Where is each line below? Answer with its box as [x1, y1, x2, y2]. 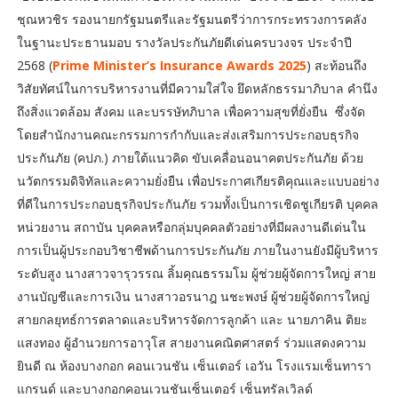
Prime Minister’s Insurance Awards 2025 [52, 56, 306, 74]
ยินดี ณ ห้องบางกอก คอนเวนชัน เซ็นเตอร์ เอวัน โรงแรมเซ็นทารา [16, 356, 371, 374]
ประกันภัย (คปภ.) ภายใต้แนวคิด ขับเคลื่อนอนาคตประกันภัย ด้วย [16, 148, 363, 166]
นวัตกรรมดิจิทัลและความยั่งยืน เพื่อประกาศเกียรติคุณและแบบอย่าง [16, 171, 379, 189]
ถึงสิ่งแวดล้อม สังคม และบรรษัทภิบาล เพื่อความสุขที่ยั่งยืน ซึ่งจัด [16, 102, 365, 120]
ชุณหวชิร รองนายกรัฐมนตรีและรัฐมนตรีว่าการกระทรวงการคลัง [16, 10, 367, 28]
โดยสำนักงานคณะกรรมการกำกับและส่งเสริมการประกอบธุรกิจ [16, 125, 359, 143]
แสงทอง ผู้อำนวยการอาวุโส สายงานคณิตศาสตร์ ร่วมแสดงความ [16, 333, 366, 351]
